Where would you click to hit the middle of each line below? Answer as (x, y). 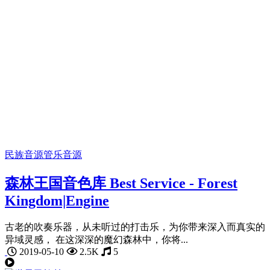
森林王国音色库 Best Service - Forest (121, 184)
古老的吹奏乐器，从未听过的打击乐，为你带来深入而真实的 (135, 227)
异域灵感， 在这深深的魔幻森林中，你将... (96, 240)
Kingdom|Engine (57, 201)
